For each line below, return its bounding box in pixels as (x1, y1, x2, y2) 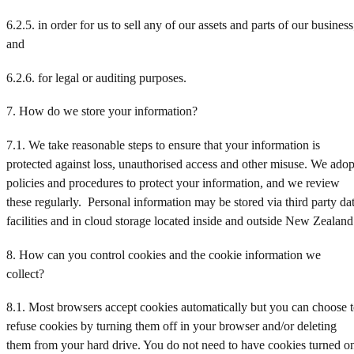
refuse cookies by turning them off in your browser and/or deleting (6, 319, 337, 333)
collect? (6, 266, 44, 281)
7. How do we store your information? (6, 104, 198, 119)
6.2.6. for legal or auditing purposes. (6, 70, 186, 85)
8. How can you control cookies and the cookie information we (6, 247, 321, 262)
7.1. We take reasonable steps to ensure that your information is (6, 137, 320, 152)
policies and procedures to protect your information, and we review (6, 175, 340, 190)
